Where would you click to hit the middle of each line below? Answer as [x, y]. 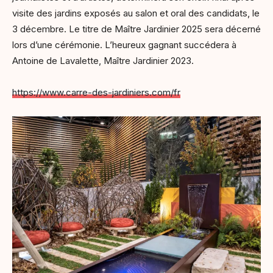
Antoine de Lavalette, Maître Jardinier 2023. [104, 61]
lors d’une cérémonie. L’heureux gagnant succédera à [124, 45]
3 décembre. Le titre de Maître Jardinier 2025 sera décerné [136, 29]
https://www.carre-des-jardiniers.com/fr [96, 93]
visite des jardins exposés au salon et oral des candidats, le [136, 13]
